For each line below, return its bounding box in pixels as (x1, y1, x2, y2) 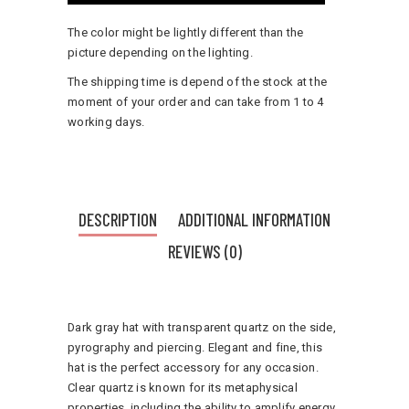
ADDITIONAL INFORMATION (178, 208, 330, 230)
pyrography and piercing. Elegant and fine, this (68, 338, 323, 356)
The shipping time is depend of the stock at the (68, 72, 328, 90)
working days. (68, 112, 145, 131)
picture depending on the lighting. (68, 43, 253, 61)
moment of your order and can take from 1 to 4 (68, 92, 324, 110)
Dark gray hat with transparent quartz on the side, (68, 318, 336, 336)
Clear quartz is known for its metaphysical (68, 378, 298, 396)
